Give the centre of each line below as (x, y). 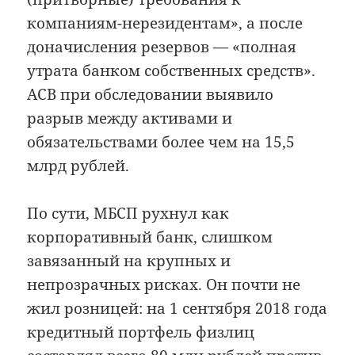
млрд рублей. (78, 165)
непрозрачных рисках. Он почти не (164, 285)
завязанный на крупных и (129, 261)
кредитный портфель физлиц (141, 332)
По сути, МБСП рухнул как (128, 214)
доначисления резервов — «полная (162, 46)
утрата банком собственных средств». (172, 70)
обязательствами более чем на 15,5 (161, 141)
